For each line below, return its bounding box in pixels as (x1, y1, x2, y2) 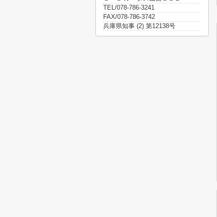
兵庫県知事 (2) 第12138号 (103, 22, 175, 30)
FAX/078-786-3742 (103, 13, 155, 20)
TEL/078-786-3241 (103, 4, 155, 11)
